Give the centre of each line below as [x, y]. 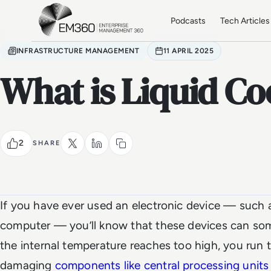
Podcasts [188, 21]
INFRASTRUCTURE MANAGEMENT [78, 51]
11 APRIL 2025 [189, 51]
